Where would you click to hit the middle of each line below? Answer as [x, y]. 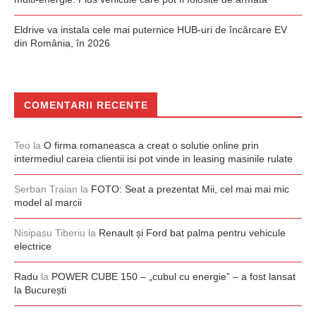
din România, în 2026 [62, 43]
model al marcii [48, 202]
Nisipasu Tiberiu [50, 233]
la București [40, 290]
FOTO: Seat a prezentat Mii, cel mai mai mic [190, 189]
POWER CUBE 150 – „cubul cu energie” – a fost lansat [174, 276]
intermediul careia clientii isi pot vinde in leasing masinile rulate [153, 159]
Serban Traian [46, 189]
